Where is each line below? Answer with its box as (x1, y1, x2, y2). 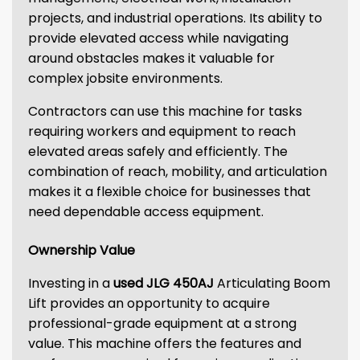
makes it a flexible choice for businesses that (28, 182, 311, 201)
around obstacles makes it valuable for (28, 49, 275, 67)
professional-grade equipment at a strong (28, 314, 297, 333)
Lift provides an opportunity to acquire (28, 294, 270, 313)
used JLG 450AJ (113, 274, 214, 292)
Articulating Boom (214, 274, 330, 292)
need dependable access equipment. (28, 202, 264, 221)
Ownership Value (28, 241, 135, 260)
